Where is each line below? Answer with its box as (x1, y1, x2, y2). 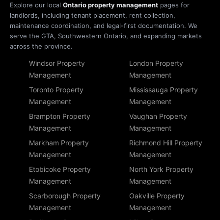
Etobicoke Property (29, 165, 91, 173)
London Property (129, 59, 183, 67)
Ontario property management (63, 1, 158, 9)
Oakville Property (129, 192, 185, 200)
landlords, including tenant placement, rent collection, (10, 11, 175, 19)
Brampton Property (29, 112, 90, 120)
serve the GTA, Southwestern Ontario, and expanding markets (10, 32, 202, 40)
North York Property (129, 165, 193, 173)
